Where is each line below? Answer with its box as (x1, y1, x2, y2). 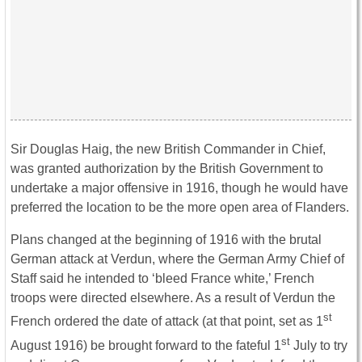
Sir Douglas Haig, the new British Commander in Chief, (11, 142, 326, 157)
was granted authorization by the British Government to (11, 162, 323, 176)
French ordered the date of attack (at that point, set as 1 (11, 314, 323, 329)
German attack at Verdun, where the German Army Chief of (11, 252, 344, 267)
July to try (290, 339, 347, 353)
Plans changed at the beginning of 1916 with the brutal (11, 233, 322, 247)
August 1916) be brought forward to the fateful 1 (11, 339, 281, 353)
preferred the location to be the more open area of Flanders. (11, 200, 349, 215)
